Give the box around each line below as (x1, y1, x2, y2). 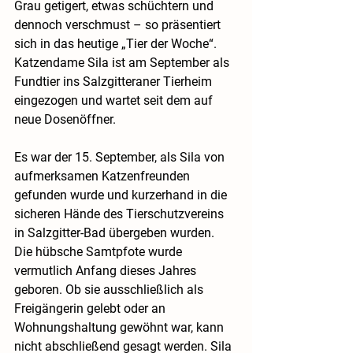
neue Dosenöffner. (14, 112, 116, 128)
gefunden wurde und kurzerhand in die (14, 188, 230, 203)
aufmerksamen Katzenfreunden (14, 169, 193, 184)
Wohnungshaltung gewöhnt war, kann (14, 320, 227, 336)
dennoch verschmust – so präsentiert (14, 17, 224, 33)
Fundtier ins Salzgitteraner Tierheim (14, 74, 215, 90)
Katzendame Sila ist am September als (14, 55, 232, 71)
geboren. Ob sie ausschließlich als (14, 282, 206, 298)
